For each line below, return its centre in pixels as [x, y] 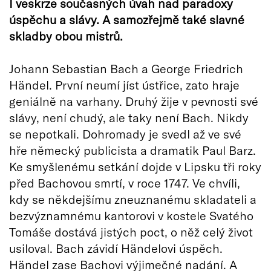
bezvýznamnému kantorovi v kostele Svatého [131, 215]
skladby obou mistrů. [66, 35]
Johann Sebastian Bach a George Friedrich [126, 68]
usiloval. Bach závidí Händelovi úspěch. [116, 248]
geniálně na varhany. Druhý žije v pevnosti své [134, 101]
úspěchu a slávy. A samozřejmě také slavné [127, 19]
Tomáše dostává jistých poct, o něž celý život [131, 231]
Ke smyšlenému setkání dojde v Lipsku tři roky [135, 166]
